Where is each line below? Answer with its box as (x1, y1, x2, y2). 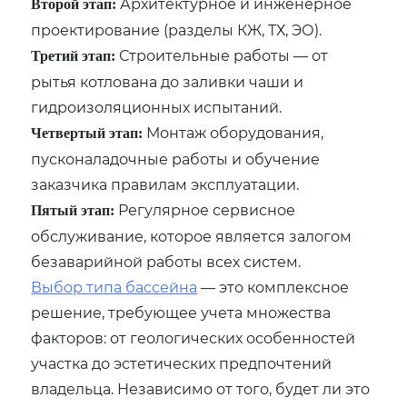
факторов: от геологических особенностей (31, 327, 356, 347)
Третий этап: (31, 47, 116, 64)
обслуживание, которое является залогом (31, 225, 352, 245)
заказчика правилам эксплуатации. (31, 174, 300, 194)
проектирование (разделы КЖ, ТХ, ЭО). (31, 19, 323, 39)
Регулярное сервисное (114, 199, 296, 219)
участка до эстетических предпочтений (31, 352, 333, 372)
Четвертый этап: (31, 124, 144, 141)
